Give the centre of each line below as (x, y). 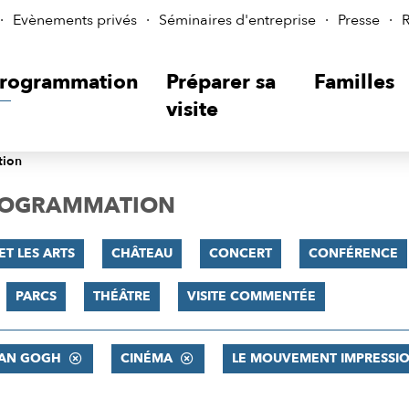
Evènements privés (75, 20)
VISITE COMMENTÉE (251, 296)
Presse (359, 20)
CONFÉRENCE (353, 253)
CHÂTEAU (142, 253)
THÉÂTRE (121, 296)
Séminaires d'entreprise (237, 20)
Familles (355, 82)
